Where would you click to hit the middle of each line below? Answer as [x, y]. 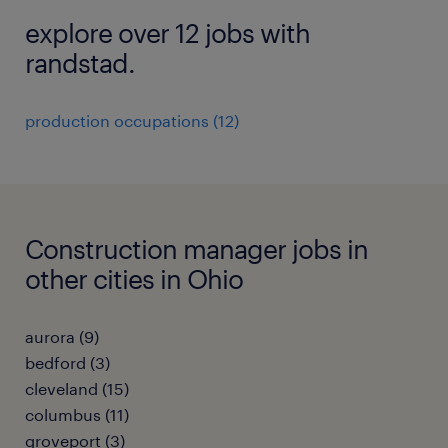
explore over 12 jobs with [167, 32]
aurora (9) [62, 336]
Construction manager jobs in [196, 248]
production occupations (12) [132, 120]
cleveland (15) [77, 388]
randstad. [80, 62]
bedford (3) [67, 362]
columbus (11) [77, 414]
